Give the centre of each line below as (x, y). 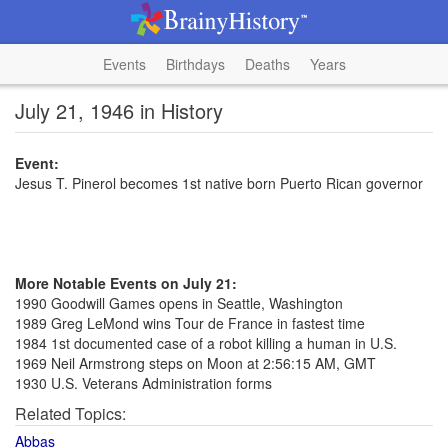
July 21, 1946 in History (119, 110)
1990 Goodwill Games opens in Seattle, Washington (179, 303)
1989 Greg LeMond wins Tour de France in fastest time (190, 323)
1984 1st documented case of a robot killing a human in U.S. (206, 343)
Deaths (267, 64)
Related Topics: (70, 413)
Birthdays (195, 64)
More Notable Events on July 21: (126, 283)
